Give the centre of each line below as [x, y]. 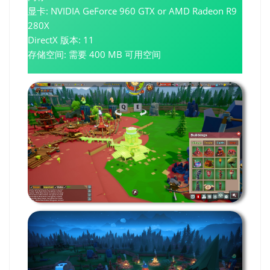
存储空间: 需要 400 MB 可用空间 [94, 54]
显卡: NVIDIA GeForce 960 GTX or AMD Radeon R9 [132, 11]
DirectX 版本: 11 [61, 40]
